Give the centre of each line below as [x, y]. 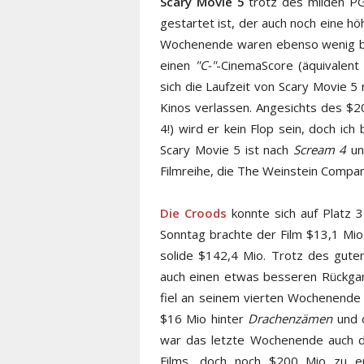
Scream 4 [320, 149]
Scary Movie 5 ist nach [227, 149]
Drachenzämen [290, 318]
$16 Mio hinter [204, 318]
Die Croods [193, 212]
